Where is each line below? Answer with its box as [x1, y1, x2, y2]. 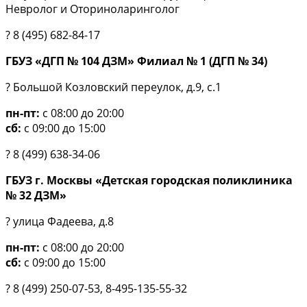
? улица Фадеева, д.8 [5, 213, 114, 229]
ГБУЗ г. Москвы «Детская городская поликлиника [5, 172, 293, 188]
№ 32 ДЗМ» [5, 187, 66, 203]
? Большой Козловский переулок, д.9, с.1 [5, 79, 221, 95]
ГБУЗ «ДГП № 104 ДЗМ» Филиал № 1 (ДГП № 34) [5, 53, 267, 69]
